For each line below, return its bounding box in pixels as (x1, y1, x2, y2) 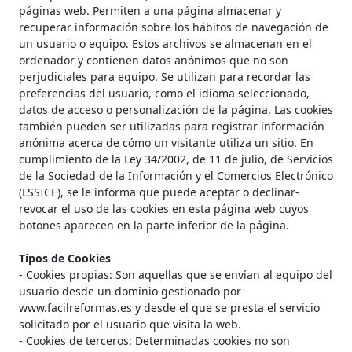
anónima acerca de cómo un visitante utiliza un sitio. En (19, 135, 313, 151)
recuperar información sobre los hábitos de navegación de (19, 20, 328, 35)
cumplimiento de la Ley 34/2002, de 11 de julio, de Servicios (19, 152, 333, 167)
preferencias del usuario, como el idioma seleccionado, (19, 86, 310, 101)
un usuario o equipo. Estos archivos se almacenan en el (19, 36, 312, 52)
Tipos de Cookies (19, 251, 111, 266)
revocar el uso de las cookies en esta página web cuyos (19, 201, 309, 217)
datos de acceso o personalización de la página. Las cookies (19, 102, 333, 118)
